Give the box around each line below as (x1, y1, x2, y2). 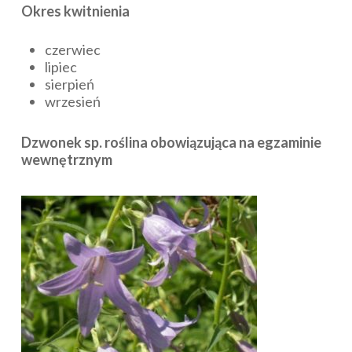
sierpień (44, 75, 94, 93)
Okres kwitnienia (20, 2, 130, 20)
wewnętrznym (20, 151, 112, 169)
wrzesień (44, 93, 101, 111)
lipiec (44, 58, 77, 76)
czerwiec (44, 41, 101, 59)
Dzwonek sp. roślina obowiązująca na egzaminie (20, 134, 321, 152)
